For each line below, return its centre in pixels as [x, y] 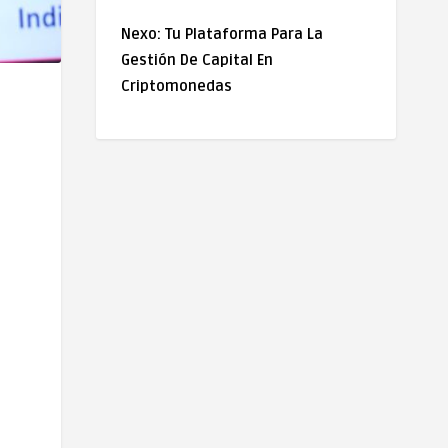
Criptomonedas [176, 86]
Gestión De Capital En [197, 60]
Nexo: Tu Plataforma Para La [222, 34]
